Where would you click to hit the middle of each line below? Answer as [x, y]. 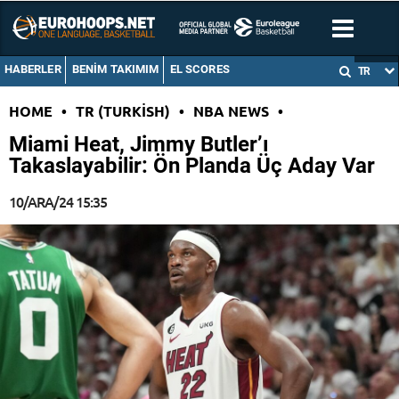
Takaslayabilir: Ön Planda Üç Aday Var [192, 166]
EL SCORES [199, 69]
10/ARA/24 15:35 [58, 202]
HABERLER [33, 69]
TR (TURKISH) [123, 111]
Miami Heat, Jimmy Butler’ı [139, 145]
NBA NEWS [231, 111]
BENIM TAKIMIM [115, 69]
